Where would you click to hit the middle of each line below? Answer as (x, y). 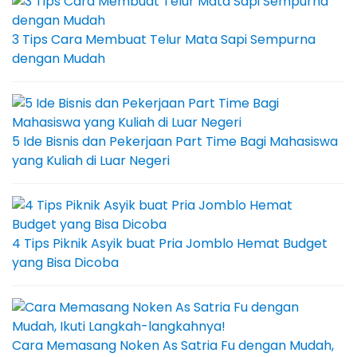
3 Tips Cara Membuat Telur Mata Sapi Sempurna (164, 40)
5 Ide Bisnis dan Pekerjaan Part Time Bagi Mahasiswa (175, 142)
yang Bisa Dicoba (65, 263)
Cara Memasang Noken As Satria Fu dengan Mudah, (173, 346)
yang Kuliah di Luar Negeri (91, 161)
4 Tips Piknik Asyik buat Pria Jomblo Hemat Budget (170, 244)
